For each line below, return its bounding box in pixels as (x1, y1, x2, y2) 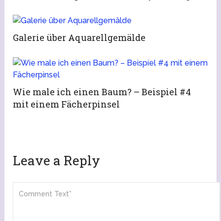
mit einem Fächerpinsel (13, 98, 120, 110)
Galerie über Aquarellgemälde (13, 32, 146, 44)
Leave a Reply (13, 152, 101, 169)
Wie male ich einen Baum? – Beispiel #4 (13, 86, 191, 98)
